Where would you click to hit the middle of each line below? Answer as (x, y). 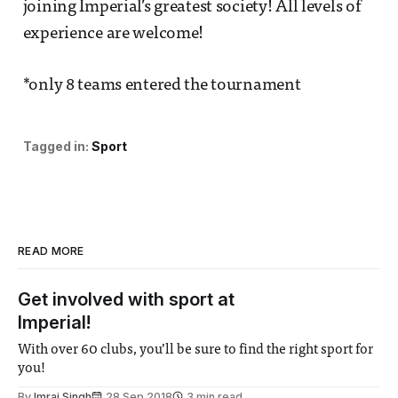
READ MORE (51, 251)
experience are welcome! (113, 34)
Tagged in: (56, 146)
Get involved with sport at (126, 299)
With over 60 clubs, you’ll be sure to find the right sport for (196, 350)
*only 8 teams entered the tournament (162, 85)
